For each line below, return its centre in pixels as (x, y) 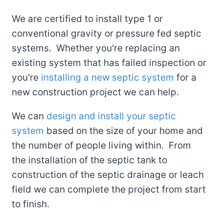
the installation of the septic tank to (89, 160)
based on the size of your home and (123, 131)
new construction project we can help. (95, 92)
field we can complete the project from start (109, 190)
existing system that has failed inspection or (109, 63)
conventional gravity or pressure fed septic (107, 34)
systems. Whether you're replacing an (96, 48)
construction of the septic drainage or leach (108, 175)
